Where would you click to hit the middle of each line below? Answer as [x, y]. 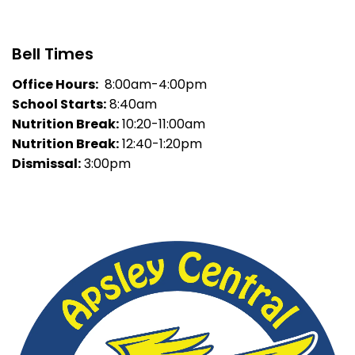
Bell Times [53, 53]
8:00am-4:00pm [153, 84]
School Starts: [59, 104]
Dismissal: [46, 163]
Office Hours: [55, 84]
